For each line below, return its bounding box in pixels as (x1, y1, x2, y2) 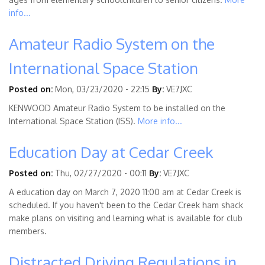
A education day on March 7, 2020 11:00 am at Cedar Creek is (9, 187, 241, 198)
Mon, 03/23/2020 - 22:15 (55, 84, 150, 95)
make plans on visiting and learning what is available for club (9, 213, 243, 224)
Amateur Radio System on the (9, 34, 215, 54)
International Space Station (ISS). (9, 116, 138, 127)
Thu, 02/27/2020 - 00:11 (55, 168, 147, 179)
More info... (138, 116, 182, 127)
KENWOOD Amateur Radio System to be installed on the (9, 103, 225, 114)
